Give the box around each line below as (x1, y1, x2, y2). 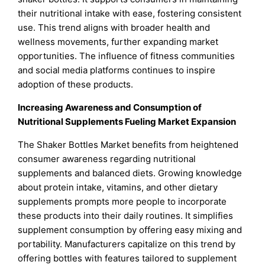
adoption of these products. (18, 79, 134, 91)
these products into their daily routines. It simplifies (18, 210, 234, 222)
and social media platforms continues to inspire (18, 64, 216, 76)
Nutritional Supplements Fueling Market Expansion (18, 116, 237, 128)
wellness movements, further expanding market (18, 36, 219, 48)
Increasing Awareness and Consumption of (18, 102, 202, 114)
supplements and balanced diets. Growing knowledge (18, 167, 243, 179)
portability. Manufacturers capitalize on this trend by (18, 238, 236, 250)
